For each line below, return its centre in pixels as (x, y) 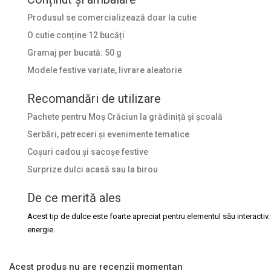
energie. (41, 229)
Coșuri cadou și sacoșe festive (88, 152)
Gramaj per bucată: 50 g (74, 52)
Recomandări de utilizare (94, 98)
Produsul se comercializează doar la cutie (112, 17)
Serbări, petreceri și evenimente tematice (108, 134)
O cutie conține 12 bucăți (76, 35)
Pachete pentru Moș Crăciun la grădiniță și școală (125, 116)
